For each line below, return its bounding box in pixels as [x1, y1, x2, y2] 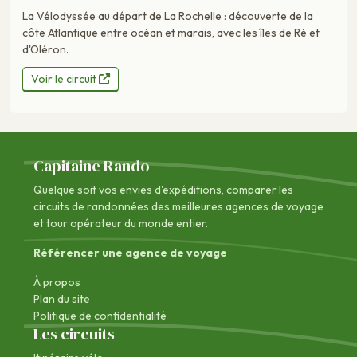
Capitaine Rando [33, 155, 150, 178]
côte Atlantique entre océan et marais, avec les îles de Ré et [22, 25, 320, 41]
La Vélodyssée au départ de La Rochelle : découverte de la [22, 9, 313, 24]
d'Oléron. [22, 42, 69, 57]
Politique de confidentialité [33, 308, 167, 324]
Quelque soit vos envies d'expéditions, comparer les [33, 182, 293, 198]
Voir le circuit [31, 72, 99, 87]
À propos [33, 275, 80, 290]
